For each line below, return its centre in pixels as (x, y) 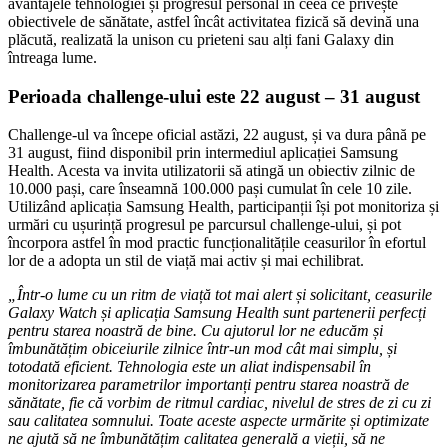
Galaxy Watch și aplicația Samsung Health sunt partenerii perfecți (217, 313)
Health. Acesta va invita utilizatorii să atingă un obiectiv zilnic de (211, 171)
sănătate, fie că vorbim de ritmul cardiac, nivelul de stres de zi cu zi (219, 403)
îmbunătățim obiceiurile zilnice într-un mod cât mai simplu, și (202, 349)
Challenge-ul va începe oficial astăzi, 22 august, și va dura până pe (217, 135)
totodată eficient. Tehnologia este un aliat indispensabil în (189, 367)
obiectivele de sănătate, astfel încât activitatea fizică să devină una (213, 21)
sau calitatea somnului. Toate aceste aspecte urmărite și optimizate (218, 421)
